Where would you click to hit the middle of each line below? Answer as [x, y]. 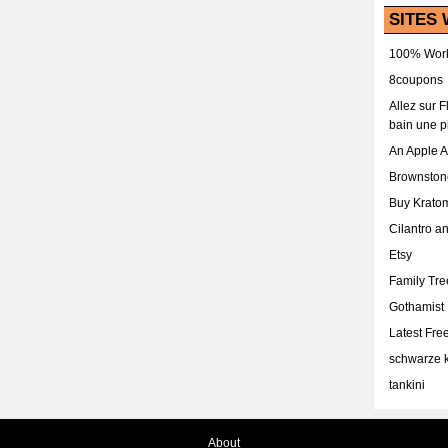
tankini [407, 385]
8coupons [416, 80]
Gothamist [416, 307]
